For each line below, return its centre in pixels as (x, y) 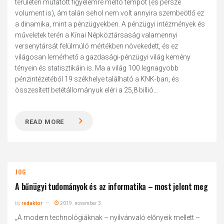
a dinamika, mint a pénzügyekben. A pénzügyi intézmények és (110, 24)
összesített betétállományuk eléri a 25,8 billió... (87, 90)
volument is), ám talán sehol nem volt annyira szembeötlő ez (110, 13)
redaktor (32, 203)
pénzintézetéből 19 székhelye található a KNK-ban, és (97, 79)
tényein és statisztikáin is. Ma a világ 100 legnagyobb (97, 68)
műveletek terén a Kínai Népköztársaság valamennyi (96, 35)
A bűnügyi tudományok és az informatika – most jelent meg (111, 186)
